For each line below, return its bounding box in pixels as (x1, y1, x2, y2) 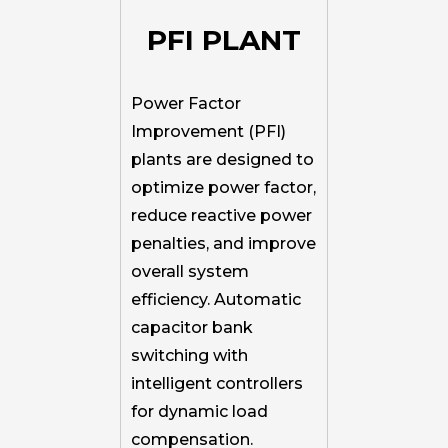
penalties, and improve (131, 233, 316, 253)
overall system (131, 261, 249, 281)
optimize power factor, (131, 177, 316, 197)
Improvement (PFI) (131, 121, 286, 141)
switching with (131, 345, 248, 365)
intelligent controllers (131, 373, 303, 393)
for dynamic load (131, 401, 268, 421)
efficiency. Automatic (131, 289, 301, 309)
